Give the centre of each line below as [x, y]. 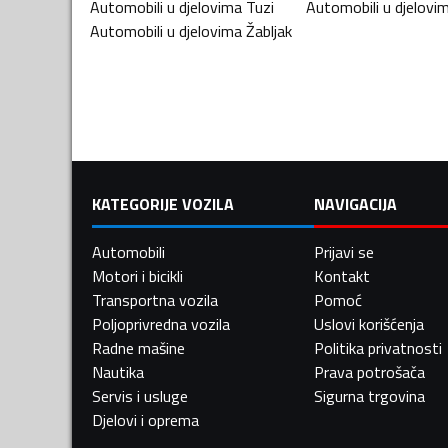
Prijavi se [343, 251]
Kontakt [341, 275]
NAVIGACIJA [355, 203]
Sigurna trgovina [369, 395]
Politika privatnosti [377, 347]
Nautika [118, 371]
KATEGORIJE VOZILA [163, 203]
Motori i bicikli [137, 275]
